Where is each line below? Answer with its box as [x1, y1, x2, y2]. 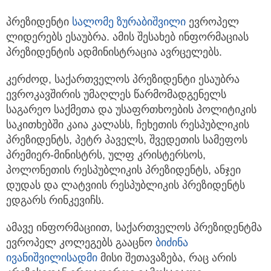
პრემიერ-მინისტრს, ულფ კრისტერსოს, [6, 149, 206, 162]
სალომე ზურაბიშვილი [72, 16, 186, 28]
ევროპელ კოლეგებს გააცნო [6, 237, 155, 249]
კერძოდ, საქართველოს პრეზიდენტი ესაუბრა [6, 73, 240, 86]
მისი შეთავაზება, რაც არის [97, 252, 237, 264]
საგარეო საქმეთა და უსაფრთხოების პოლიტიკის [6, 103, 256, 116]
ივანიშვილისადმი [6, 252, 97, 264]
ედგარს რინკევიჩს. [6, 194, 104, 207]
